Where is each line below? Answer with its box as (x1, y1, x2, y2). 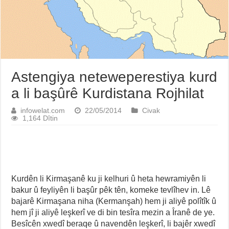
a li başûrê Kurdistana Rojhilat (11, 85, 204, 101)
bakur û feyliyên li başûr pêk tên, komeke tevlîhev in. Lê (11, 185, 211, 194)
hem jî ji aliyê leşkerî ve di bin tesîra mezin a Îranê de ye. (11, 208, 215, 217)
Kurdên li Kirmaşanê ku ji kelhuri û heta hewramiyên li (11, 174, 207, 183)
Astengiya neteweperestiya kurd (11, 68, 218, 85)
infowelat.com (20, 106, 65, 114)
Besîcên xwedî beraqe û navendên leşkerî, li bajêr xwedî (11, 219, 216, 228)
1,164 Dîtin (22, 114, 58, 122)
